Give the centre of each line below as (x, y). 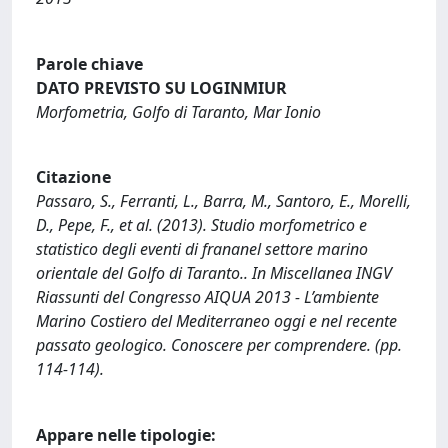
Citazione (73, 177)
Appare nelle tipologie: (126, 434)
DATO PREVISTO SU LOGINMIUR (161, 87)
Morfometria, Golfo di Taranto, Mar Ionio (178, 111)
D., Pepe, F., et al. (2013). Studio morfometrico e (201, 225)
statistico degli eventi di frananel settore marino (202, 249)
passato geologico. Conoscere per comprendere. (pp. (219, 345)
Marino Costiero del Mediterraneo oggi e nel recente (216, 321)
